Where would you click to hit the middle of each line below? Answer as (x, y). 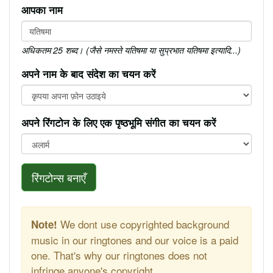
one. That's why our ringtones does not (119, 255)
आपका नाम (42, 9)
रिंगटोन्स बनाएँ (59, 177)
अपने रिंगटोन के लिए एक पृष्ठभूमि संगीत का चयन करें (119, 122)
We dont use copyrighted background (143, 224)
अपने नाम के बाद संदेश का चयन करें (88, 73)
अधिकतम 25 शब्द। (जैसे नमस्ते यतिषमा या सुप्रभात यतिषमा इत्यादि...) (131, 50)
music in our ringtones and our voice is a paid (135, 239)
